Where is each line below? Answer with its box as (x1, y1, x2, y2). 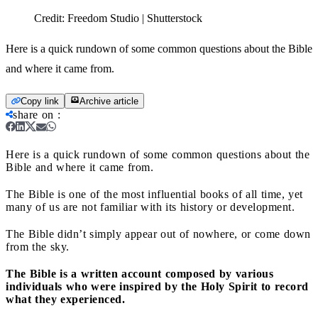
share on (13, 108, 54, 121)
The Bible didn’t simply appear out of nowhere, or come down (6, 227, 311, 240)
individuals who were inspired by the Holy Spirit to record (6, 280, 309, 292)
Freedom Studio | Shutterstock (67, 11, 202, 24)
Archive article (79, 95, 138, 106)
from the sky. (6, 240, 70, 253)
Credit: (34, 11, 67, 24)
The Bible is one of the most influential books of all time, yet (6, 187, 303, 200)
